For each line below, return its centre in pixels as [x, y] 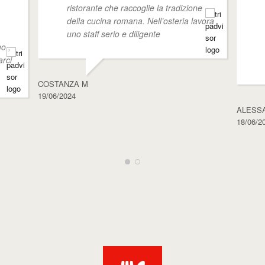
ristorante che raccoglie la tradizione [134, 7]
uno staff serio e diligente [113, 33]
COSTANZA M [63, 83]
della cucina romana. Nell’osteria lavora [140, 20]
